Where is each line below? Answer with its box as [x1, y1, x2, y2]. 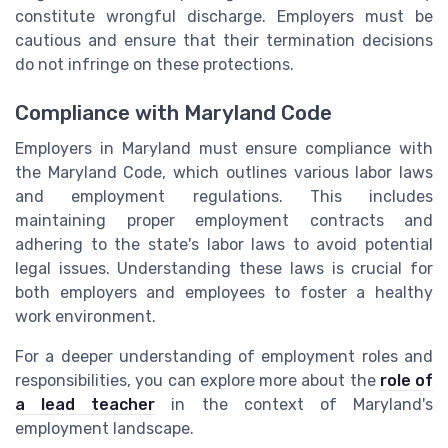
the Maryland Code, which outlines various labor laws [15, 162, 433, 182]
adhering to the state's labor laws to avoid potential [15, 234, 433, 254]
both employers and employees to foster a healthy [15, 282, 433, 302]
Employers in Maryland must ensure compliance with [15, 138, 433, 158]
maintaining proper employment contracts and [15, 210, 433, 230]
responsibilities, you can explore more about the [15, 370, 380, 390]
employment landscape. [15, 418, 194, 438]
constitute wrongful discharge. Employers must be [15, 6, 433, 26]
